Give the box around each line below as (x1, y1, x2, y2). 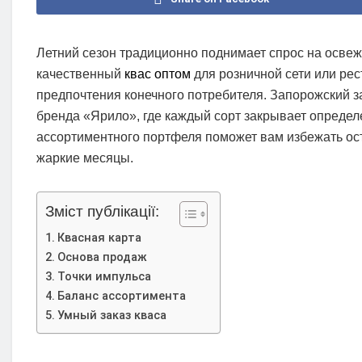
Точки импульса (57, 270, 151, 284)
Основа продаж (57, 250, 147, 265)
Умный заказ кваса (57, 309, 166, 323)
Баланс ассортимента (57, 289, 186, 304)
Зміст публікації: (45, 203, 159, 221)
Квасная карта (57, 231, 141, 246)
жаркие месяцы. (36, 151, 133, 166)
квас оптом (124, 67, 191, 82)
